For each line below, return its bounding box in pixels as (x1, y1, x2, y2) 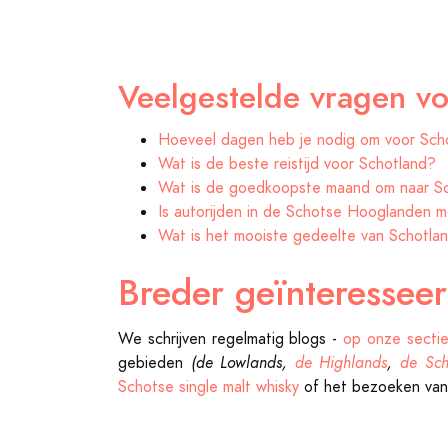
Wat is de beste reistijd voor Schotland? (158, 153, 436, 175)
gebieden (118, 352, 191, 374)
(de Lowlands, (190, 352, 295, 374)
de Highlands (294, 352, 388, 374)
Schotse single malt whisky (118, 376, 299, 398)
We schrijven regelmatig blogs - (118, 328, 343, 350)
